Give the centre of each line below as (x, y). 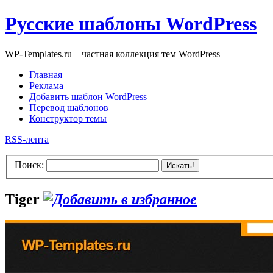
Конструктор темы (68, 118)
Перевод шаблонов (69, 107)
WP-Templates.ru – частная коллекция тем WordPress (112, 54)
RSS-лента (27, 139)
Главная (46, 74)
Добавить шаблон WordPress (88, 96)
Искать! (180, 166)
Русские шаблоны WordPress (131, 24)
